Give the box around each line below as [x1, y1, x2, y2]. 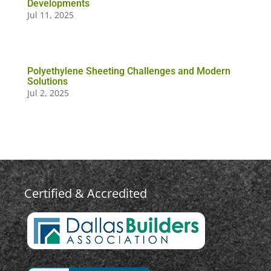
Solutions [27, 75, 68, 87]
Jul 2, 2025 [27, 87, 69, 99]
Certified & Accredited [24, 184, 147, 201]
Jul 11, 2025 [27, 8, 74, 21]
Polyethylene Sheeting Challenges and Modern [27, 65, 230, 77]
